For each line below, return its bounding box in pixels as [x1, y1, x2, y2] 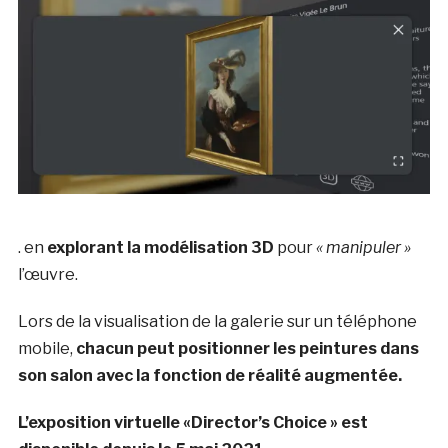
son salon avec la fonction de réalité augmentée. [17, 365, 402, 385]
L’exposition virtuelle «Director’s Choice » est [17, 412, 368, 432]
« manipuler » [315, 237, 411, 257]
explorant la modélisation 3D [46, 237, 274, 257]
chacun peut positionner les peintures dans [75, 338, 419, 358]
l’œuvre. [17, 264, 78, 284]
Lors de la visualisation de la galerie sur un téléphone [17, 311, 417, 331]
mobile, [17, 338, 76, 358]
